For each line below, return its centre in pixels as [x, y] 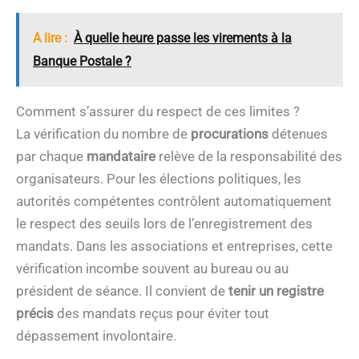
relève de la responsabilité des [249, 157]
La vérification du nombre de [103, 134]
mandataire [121, 157]
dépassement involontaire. [96, 336]
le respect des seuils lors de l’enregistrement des [164, 224]
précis [35, 314]
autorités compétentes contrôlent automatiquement [174, 202]
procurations [230, 134]
